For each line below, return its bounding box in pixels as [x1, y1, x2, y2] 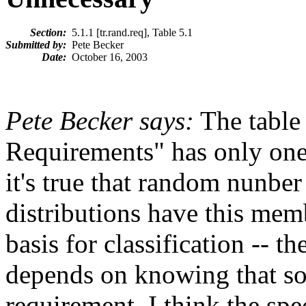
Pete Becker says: [5, 106, 194, 136]
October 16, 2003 [66, 51, 148, 64]
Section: [30, 27, 66, 39]
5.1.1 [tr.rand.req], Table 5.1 [66, 27, 193, 39]
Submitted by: [5, 39, 66, 51]
